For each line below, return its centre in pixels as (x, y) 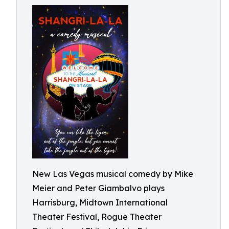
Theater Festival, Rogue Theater (97, 217)
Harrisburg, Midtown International (100, 202)
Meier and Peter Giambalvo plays (98, 188)
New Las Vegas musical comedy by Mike (113, 174)
